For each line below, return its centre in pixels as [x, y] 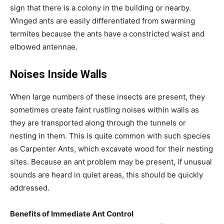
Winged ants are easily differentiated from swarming [102, 20]
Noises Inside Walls [58, 74]
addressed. [30, 187]
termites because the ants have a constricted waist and [107, 33]
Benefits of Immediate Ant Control [72, 213]
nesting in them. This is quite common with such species [110, 135]
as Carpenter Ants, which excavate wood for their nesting [111, 148]
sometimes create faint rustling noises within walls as [104, 109]
